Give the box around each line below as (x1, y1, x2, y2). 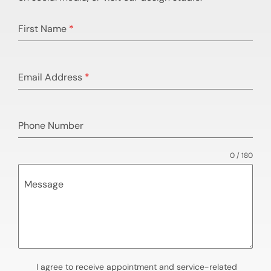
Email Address (18, 71, 85, 83)
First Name (18, 22, 69, 35)
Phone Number (18, 119, 83, 132)
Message (24, 178, 64, 191)
